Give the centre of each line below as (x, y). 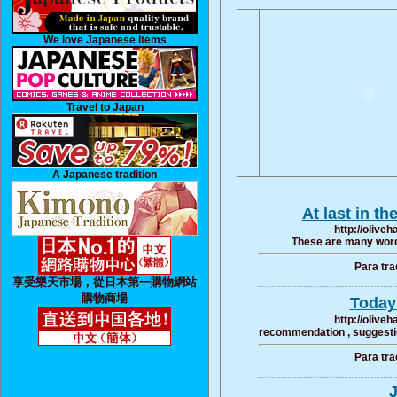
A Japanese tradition (105, 175)
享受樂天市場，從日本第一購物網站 (105, 282)
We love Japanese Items (105, 40)
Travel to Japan (105, 107)
